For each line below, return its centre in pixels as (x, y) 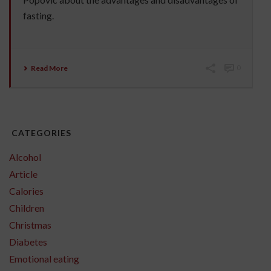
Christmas (30, 225)
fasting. (38, 16)
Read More (49, 68)
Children (27, 208)
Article (23, 174)
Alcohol (25, 157)
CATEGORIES (40, 133)
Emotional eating (44, 259)
